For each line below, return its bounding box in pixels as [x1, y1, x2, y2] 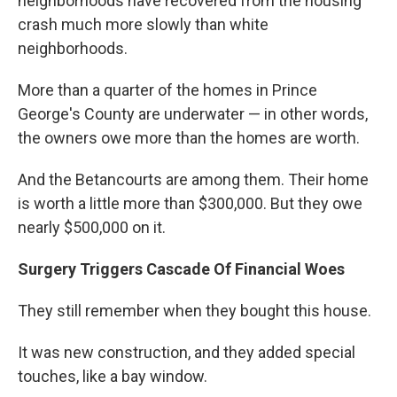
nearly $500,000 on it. [18, 217, 166, 237]
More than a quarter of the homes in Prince [18, 80, 317, 99]
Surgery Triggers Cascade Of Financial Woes [18, 259, 345, 278]
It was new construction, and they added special [18, 342, 355, 362]
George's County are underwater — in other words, [18, 104, 368, 123]
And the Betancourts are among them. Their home [18, 169, 369, 189]
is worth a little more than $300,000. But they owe [18, 193, 362, 213]
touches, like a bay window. [18, 366, 207, 385]
